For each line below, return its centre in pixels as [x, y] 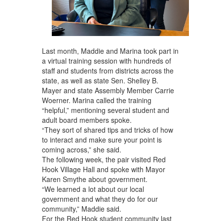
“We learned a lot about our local [93, 189]
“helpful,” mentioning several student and [105, 110]
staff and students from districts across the [108, 70]
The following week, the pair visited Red [104, 159]
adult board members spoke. [87, 120]
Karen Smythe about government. [94, 179]
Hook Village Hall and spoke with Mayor [103, 169]
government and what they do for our [100, 199]
